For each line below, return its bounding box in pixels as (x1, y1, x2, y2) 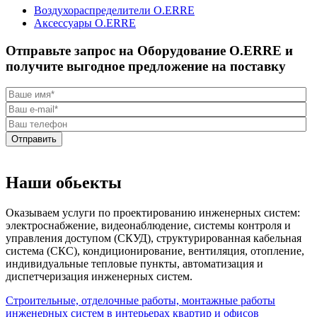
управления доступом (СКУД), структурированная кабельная (6, 232, 301, 245)
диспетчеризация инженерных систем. (6, 270, 192, 283)
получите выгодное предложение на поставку (6, 58, 286, 74)
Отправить (11, 134, 57, 145)
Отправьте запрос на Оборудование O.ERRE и (6, 42, 293, 58)
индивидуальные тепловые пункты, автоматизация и (6, 258, 263, 270)
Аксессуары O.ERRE (34, 16, 136, 29)
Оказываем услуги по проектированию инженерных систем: (6, 207, 300, 219)
